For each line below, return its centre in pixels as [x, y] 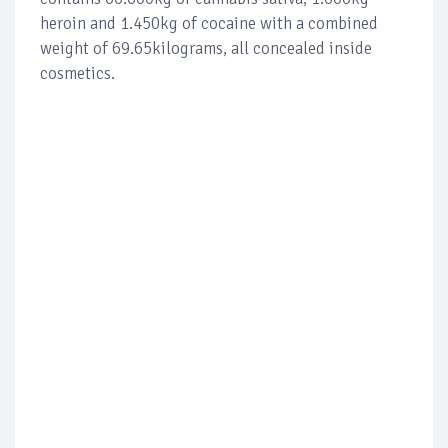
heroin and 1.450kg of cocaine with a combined [209, 23]
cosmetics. [77, 73]
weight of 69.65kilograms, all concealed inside [206, 48]
